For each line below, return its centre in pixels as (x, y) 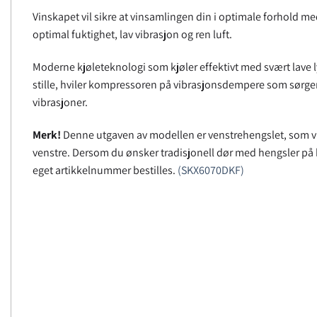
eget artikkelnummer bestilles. (105, 170)
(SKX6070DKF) (211, 170)
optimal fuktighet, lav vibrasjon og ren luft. (132, 35)
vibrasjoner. (60, 103)
